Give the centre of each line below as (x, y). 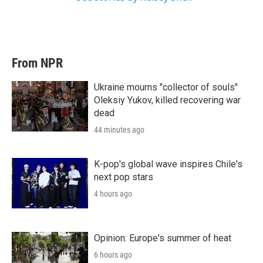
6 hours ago (113, 255)
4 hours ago (113, 194)
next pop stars (124, 177)
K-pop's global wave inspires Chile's (168, 164)
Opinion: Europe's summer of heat (163, 238)
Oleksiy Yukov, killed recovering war (167, 100)
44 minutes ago (119, 130)
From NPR (37, 63)
